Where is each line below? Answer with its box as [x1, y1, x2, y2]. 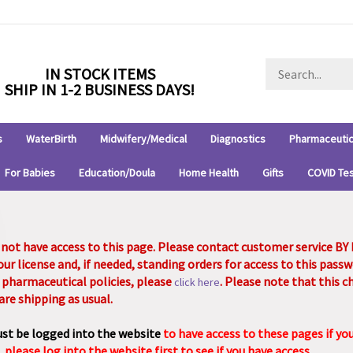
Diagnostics [210, 132, 266, 146]
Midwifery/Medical [99, 132, 187, 146]
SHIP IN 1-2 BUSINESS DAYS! [5, 79, 195, 99]
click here [174, 275, 221, 289]
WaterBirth [25, 132, 76, 146]
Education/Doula [78, 165, 155, 180]
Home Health [178, 165, 239, 180]
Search [264, 58, 298, 72]
